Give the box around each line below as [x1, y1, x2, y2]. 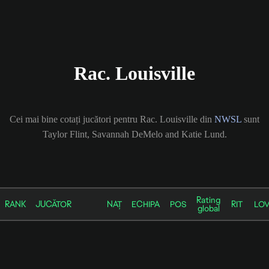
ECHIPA [131, 198, 160, 210]
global [197, 202, 220, 214]
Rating [196, 194, 220, 205]
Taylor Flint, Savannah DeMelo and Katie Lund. [42, 128, 227, 139]
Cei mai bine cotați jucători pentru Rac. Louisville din [10, 113, 214, 124]
